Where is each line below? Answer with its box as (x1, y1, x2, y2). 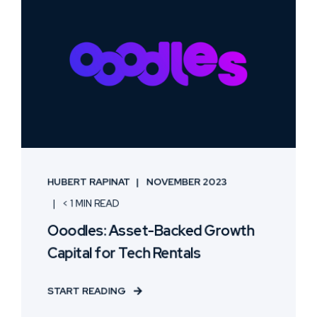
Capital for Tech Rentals (47, 243, 201, 263)
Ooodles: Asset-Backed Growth (47, 221, 254, 241)
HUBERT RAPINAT (47, 175, 131, 188)
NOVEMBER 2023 (146, 175, 228, 188)
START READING (47, 284, 127, 297)
